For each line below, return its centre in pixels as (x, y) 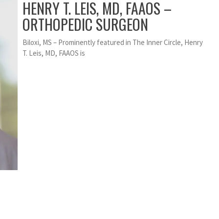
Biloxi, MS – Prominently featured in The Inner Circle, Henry (113, 43)
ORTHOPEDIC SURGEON (85, 24)
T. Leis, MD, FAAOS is (54, 53)
